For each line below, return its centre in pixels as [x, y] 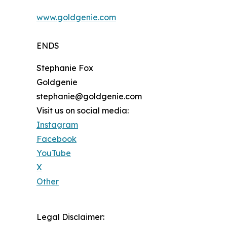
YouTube [54, 153]
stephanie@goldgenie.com [89, 97]
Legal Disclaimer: [70, 217]
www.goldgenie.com [76, 17]
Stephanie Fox [65, 68]
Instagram [57, 125]
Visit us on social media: [83, 111]
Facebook [56, 139]
